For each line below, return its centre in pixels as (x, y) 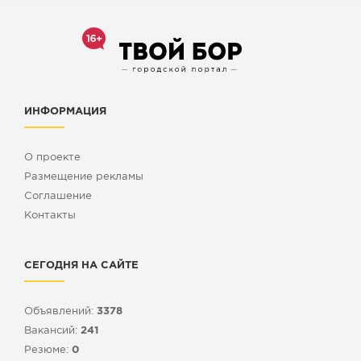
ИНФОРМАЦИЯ (65, 112)
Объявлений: (60, 312)
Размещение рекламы (84, 177)
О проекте (52, 158)
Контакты (50, 216)
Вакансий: (52, 331)
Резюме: (48, 351)
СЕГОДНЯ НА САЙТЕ (81, 266)
